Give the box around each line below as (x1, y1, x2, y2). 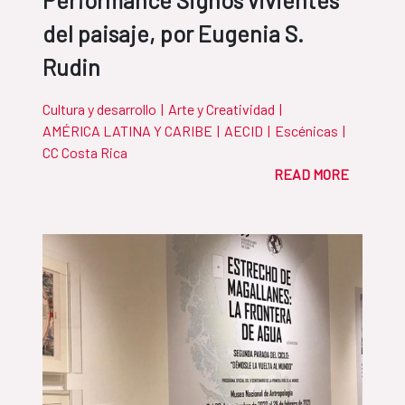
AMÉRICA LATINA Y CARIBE (42, 122, 212, 140)
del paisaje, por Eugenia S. (42, 20, 304, 48)
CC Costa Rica (42, 144, 127, 162)
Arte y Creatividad (168, 100, 275, 118)
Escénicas (275, 122, 338, 140)
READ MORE (274, 165, 349, 184)
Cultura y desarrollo (42, 100, 156, 118)
